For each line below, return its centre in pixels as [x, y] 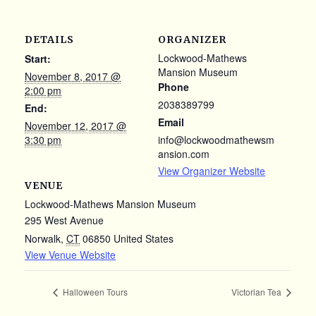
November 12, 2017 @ [75, 126]
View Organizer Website [212, 171]
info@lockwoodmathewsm [216, 140]
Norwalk [43, 239]
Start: [38, 59]
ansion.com [184, 154]
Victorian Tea [257, 291]
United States [144, 239]
